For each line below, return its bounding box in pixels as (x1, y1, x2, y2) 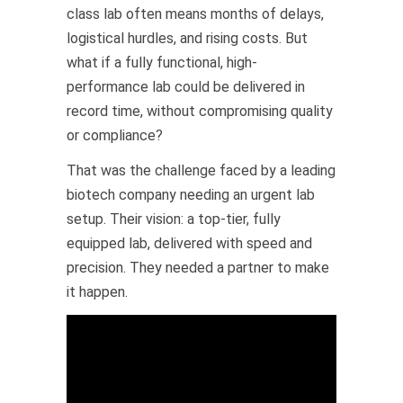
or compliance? (67, 127, 163, 144)
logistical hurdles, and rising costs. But (67, 30, 308, 47)
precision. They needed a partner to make (67, 259, 329, 276)
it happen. (67, 283, 128, 300)
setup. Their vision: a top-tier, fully (67, 210, 281, 228)
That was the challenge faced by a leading (67, 162, 336, 179)
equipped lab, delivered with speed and (67, 235, 312, 252)
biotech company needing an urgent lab (67, 186, 315, 203)
